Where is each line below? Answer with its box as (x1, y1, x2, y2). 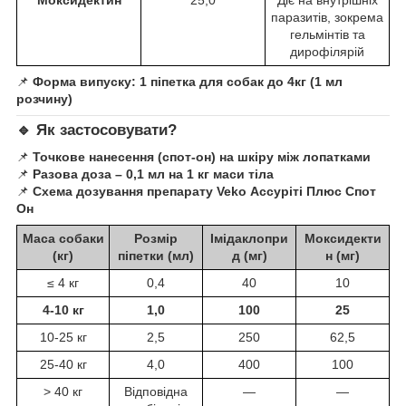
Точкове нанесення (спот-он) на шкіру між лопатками (33, 150, 371, 165)
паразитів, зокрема (271, 9, 383, 24)
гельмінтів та (289, 26, 365, 42)
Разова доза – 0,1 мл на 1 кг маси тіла (33, 167, 274, 182)
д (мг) (231, 248, 267, 264)
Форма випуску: (33, 73, 136, 89)
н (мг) (325, 248, 360, 264)
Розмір (134, 231, 178, 246)
